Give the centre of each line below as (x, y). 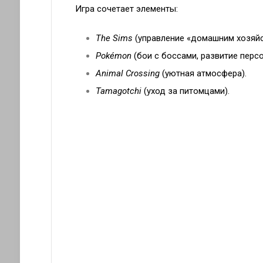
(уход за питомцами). (185, 91)
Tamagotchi (118, 91)
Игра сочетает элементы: (126, 9)
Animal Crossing (127, 74)
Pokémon (113, 56)
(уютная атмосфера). (203, 74)
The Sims (114, 38)
